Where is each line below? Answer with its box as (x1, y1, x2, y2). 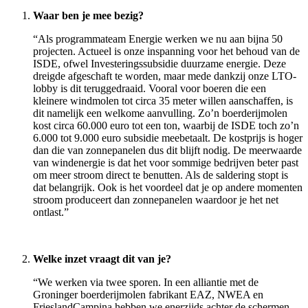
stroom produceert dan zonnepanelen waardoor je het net (33, 194, 278, 206)
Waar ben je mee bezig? (33, 10, 144, 22)
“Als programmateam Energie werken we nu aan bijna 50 (33, 33, 283, 45)
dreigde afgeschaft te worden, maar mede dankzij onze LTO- (33, 70, 296, 82)
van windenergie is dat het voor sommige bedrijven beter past (33, 157, 298, 169)
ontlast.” (33, 206, 69, 219)
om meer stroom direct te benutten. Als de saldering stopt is (33, 169, 288, 181)
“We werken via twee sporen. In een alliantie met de (33, 276, 258, 289)
